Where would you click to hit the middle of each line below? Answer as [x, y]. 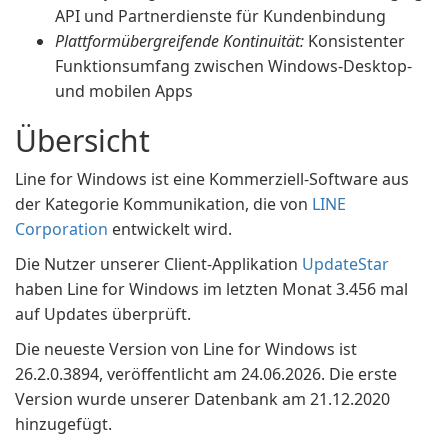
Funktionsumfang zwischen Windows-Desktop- [233, 66]
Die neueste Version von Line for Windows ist [186, 349]
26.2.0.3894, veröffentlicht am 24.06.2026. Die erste [206, 374]
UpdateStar [345, 264]
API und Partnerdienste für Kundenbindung [220, 16]
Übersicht [82, 140]
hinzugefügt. [63, 424]
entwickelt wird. [170, 229]
